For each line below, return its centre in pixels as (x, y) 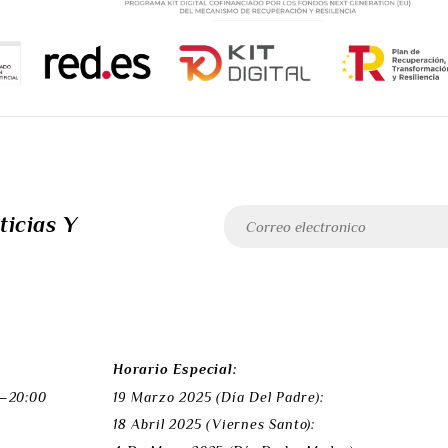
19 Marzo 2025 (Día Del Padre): (218, 397)
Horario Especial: (175, 369)
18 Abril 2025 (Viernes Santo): (214, 424)
